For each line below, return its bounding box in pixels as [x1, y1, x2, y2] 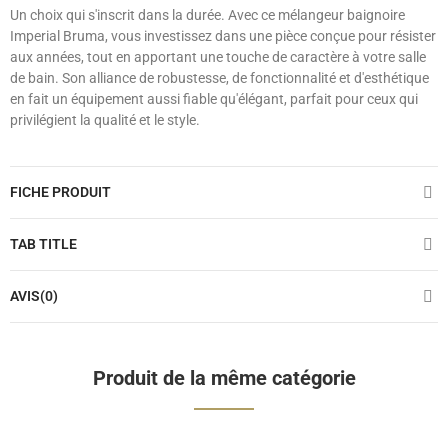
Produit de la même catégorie [92, 366, 356, 391]
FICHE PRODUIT [10, 184, 111, 201]
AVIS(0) [10, 288, 58, 305]
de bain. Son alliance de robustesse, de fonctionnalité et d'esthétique [10, 70, 429, 87]
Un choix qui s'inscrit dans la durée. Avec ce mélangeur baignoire [10, 7, 405, 24]
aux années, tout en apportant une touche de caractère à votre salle [10, 49, 426, 66]
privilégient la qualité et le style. [10, 112, 200, 129]
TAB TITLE [10, 236, 77, 253]
